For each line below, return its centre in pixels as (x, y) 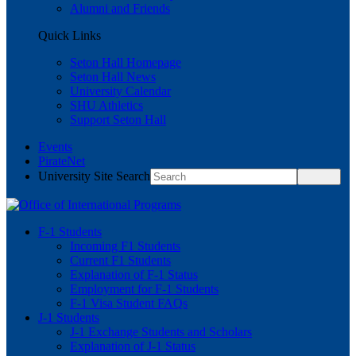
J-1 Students (69, 317)
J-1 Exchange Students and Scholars (161, 332)
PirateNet (62, 161)
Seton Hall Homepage (126, 62)
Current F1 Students (120, 260)
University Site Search (94, 176)
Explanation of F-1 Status (134, 275)
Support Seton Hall (118, 120)
